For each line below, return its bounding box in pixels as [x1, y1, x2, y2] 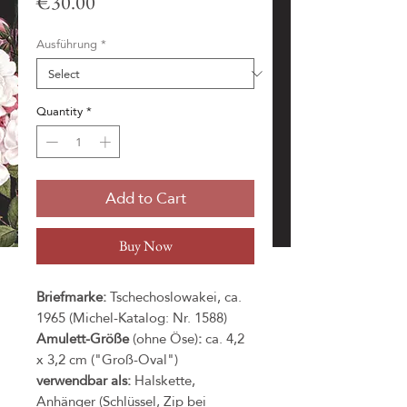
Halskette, [131, 366, 195, 393]
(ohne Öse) [133, 324, 198, 352]
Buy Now [118, 235, 173, 255]
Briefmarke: [36, 283, 106, 310]
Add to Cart [104, 184, 186, 213]
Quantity [36, 100, 83, 122]
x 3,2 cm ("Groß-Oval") [36, 345, 178, 372]
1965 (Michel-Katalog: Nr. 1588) [36, 303, 227, 331]
